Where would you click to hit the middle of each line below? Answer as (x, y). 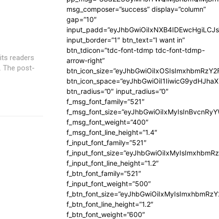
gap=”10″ (82, 19)
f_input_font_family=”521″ (107, 142)
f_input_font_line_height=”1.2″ (113, 163)
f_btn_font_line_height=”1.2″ (110, 204)
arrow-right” (86, 60)
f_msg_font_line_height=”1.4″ (112, 132)
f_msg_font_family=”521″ (106, 101)
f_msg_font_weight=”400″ (108, 122)
